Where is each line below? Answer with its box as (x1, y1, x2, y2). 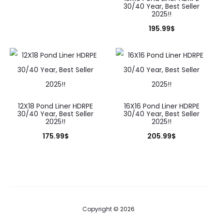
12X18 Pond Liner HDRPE (18, 101, 93, 111)
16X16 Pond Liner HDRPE (124, 101, 200, 111)
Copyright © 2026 (82, 204, 135, 213)
